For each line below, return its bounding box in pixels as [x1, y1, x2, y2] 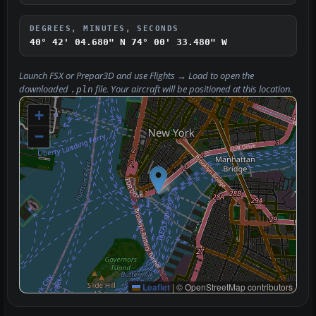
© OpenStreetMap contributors [174, 281, 293, 293]
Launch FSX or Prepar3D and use [19, 70, 150, 83]
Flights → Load [150, 70, 208, 83]
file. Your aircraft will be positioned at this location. [93, 83, 292, 96]
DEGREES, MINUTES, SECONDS [30, 24, 179, 33]
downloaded [19, 83, 71, 96]
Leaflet [140, 281, 170, 294]
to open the [208, 70, 254, 83]
